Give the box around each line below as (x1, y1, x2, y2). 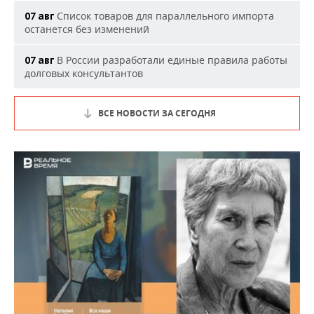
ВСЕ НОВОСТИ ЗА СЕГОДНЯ (98, 107, 216, 119)
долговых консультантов (25, 67, 143, 80)
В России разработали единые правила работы (54, 53, 287, 67)
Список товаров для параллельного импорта (54, 9, 274, 22)
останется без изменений (25, 22, 149, 36)
